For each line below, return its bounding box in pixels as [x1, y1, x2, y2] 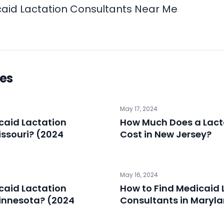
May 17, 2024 [120, 104, 157, 113]
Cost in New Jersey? [120, 128, 211, 141]
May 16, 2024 [120, 170, 158, 179]
